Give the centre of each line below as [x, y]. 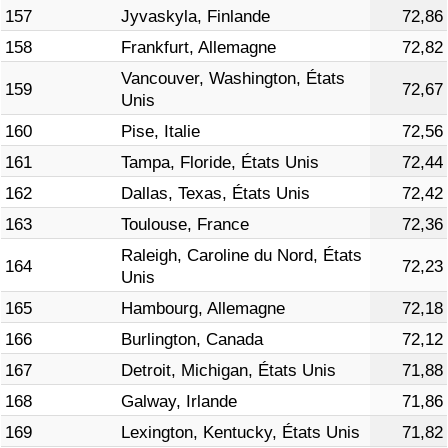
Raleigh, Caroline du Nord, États [241, 256]
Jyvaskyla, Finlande [195, 17]
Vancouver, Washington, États [233, 79]
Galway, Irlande [179, 402]
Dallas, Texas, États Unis [215, 194]
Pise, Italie [160, 132]
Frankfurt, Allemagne [198, 48]
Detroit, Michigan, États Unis [228, 371]
